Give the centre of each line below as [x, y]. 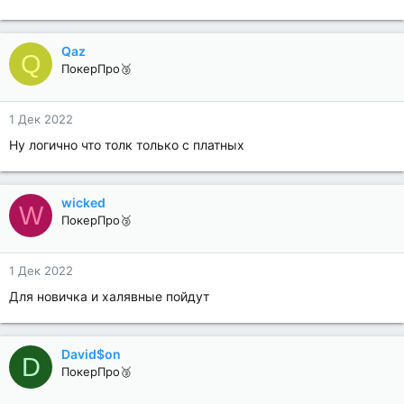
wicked [83, 202]
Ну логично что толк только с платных [127, 145]
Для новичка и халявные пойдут [109, 296]
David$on [91, 354]
